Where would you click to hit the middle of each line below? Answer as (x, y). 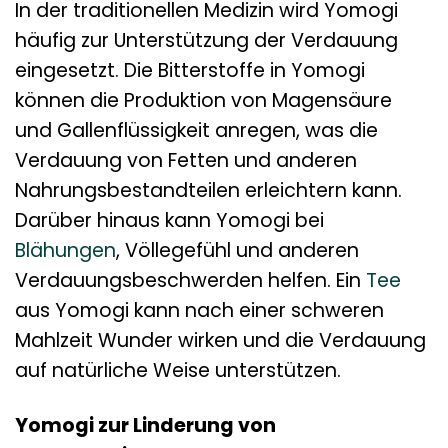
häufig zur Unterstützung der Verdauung (206, 41)
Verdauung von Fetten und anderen (186, 161)
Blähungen (65, 251)
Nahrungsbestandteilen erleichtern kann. (208, 191)
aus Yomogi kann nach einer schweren (199, 311)
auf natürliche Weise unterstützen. (178, 371)
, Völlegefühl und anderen (237, 251)
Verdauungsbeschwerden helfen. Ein (190, 281)
